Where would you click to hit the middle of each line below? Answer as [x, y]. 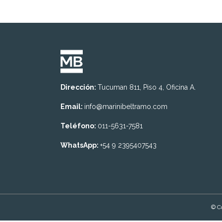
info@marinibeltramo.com [126, 107]
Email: [72, 107]
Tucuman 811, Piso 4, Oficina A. [147, 87]
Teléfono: [79, 126]
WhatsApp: [80, 145]
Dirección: [79, 87]
